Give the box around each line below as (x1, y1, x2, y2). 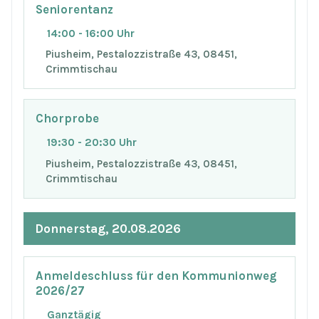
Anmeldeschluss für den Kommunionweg (36, 269, 277, 283)
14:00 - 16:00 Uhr (47, 26, 135, 40)
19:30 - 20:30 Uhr (47, 135, 137, 149)
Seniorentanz (36, 2, 113, 16)
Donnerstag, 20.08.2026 (35, 221, 181, 236)
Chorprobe (36, 112, 99, 126)
